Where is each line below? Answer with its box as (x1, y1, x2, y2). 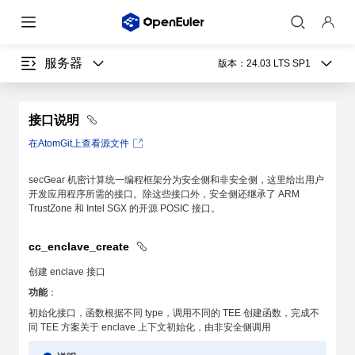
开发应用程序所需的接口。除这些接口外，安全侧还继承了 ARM (29, 189, 300, 200)
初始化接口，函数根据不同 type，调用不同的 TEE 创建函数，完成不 (29, 307, 319, 319)
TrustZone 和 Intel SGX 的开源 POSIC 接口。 (29, 203, 220, 214)
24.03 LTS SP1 (246, 58, 311, 69)
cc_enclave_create (29, 240, 132, 253)
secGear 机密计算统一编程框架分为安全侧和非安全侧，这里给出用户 (29, 174, 324, 185)
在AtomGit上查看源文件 (29, 138, 129, 149)
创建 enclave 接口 (29, 266, 105, 277)
